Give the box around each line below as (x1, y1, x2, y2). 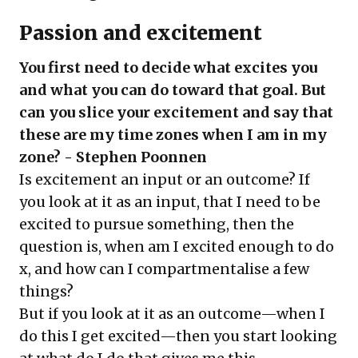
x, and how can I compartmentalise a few (19, 260, 309, 278)
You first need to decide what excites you (19, 58, 317, 77)
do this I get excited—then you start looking (19, 327, 337, 345)
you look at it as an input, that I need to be (19, 193, 320, 211)
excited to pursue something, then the (19, 215, 294, 233)
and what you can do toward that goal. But (19, 81, 326, 99)
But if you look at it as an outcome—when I (19, 304, 325, 323)
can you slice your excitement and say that (19, 103, 333, 121)
